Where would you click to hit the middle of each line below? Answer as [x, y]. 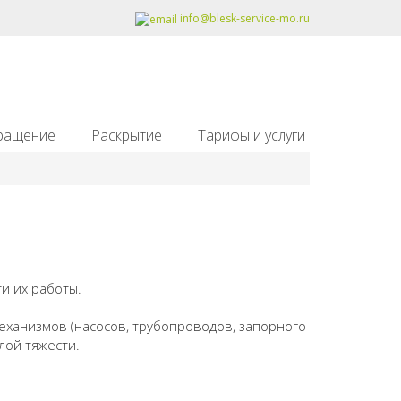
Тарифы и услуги [252, 136]
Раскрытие [127, 136]
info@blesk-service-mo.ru [243, 18]
